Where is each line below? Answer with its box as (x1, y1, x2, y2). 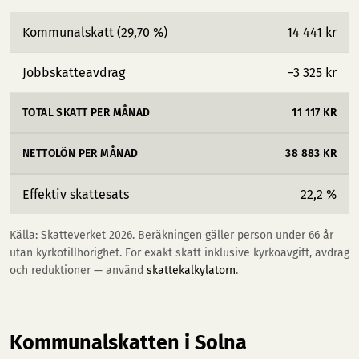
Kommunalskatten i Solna (10, 330, 247, 355)
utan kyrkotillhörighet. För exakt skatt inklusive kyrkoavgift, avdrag (10, 246, 349, 260)
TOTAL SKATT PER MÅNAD (22, 106, 151, 119)
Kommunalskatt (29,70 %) (22, 25, 167, 40)
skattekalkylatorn (147, 264, 236, 277)
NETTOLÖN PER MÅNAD (22, 147, 139, 160)
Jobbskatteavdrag (22, 65, 125, 80)
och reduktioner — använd (10, 264, 147, 277)
